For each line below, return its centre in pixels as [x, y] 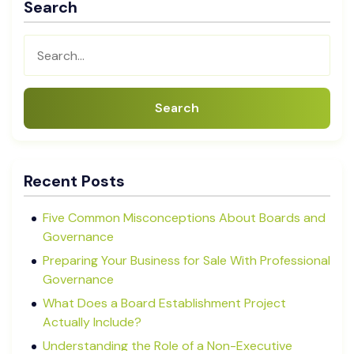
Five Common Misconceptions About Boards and [184, 218]
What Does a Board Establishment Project [164, 303]
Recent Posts [74, 181]
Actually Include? [92, 322]
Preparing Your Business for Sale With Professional [186, 260]
